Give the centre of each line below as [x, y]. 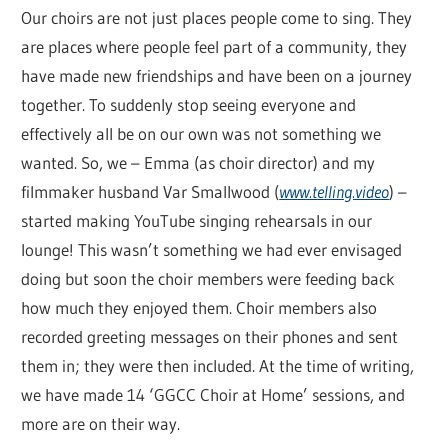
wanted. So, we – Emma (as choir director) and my [198, 162]
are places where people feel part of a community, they [214, 46]
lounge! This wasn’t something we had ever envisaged [212, 249]
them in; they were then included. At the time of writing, [218, 365]
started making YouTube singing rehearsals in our [197, 220]
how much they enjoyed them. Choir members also [199, 307]
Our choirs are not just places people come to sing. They [217, 17]
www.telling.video [334, 191]
